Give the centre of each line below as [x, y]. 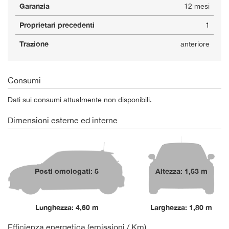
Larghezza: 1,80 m [181, 207]
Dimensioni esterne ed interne [63, 120]
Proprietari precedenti [57, 25]
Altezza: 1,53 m [181, 171]
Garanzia [35, 6]
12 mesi [197, 6]
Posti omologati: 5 [67, 171]
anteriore [195, 44]
